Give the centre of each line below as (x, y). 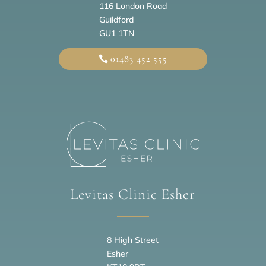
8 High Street (133, 240)
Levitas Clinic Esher (133, 194)
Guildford (116, 20)
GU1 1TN (116, 34)
